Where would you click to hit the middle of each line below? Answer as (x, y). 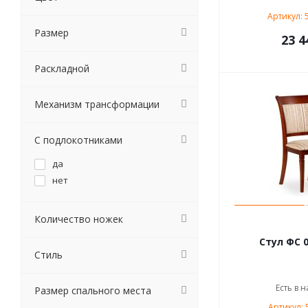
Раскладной (62, 68)
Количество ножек (79, 219)
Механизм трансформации (97, 104)
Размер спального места (93, 290)
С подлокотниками (78, 140)
